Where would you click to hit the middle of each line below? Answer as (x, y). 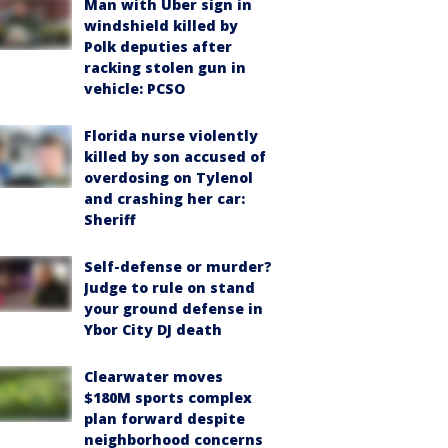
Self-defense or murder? (178, 266)
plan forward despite (164, 418)
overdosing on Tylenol (168, 177)
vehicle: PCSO (134, 88)
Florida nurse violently (171, 135)
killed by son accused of (175, 156)
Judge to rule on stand (169, 287)
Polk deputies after (158, 46)
